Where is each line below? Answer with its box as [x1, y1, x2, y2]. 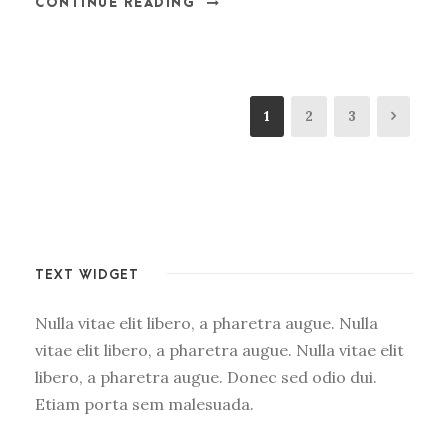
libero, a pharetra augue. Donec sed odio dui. [35, 367, 377, 388]
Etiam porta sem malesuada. [35, 394, 254, 415]
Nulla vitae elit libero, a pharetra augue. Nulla [35, 313, 378, 334]
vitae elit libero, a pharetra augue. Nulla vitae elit [35, 340, 404, 361]
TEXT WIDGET [35, 267, 139, 283]
